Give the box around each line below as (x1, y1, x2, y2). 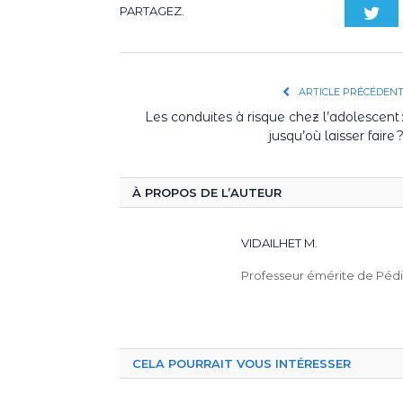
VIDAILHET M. (241, 236, 318, 251)
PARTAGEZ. (120, 4, 184, 19)
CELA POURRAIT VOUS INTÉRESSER (132, 356, 351, 372)
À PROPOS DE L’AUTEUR (132, 185, 282, 201)
